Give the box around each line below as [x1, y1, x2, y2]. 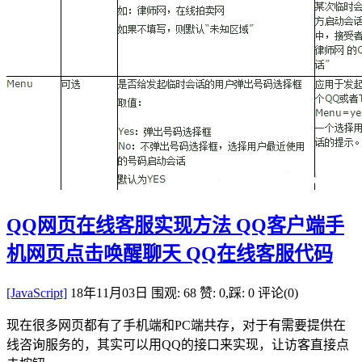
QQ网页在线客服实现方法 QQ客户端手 [6, 214, 344, 236]
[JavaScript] [6, 285, 67, 300]
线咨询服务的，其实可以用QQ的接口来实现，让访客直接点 [6, 337, 349, 351]
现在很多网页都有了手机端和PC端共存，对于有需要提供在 [6, 318, 346, 332]
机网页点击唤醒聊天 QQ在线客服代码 [6, 242, 333, 264]
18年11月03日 [70, 285, 148, 300]
